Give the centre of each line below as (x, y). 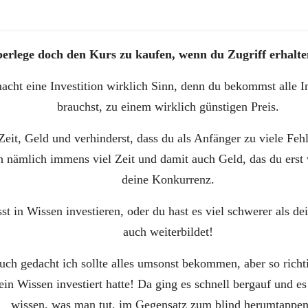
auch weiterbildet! (168, 232)
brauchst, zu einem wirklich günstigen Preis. (168, 107)
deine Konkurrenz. (168, 179)
